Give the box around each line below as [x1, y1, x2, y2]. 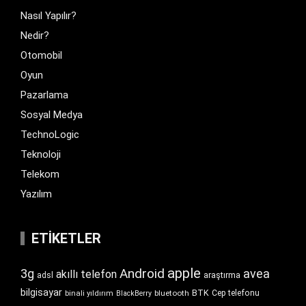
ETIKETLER [31, 230, 101, 247]
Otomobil [20, 49, 62, 62]
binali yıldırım [65, 289, 113, 298]
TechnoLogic [20, 128, 79, 141]
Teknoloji [20, 148, 61, 161]
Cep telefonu [212, 288, 260, 298]
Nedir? [20, 29, 49, 42]
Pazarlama [20, 89, 68, 102]
